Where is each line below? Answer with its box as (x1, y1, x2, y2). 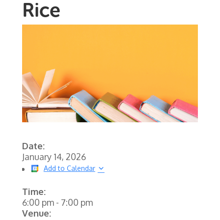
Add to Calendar (43, 164, 95, 172)
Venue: (22, 207, 51, 219)
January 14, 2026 (22, 151, 86, 162)
